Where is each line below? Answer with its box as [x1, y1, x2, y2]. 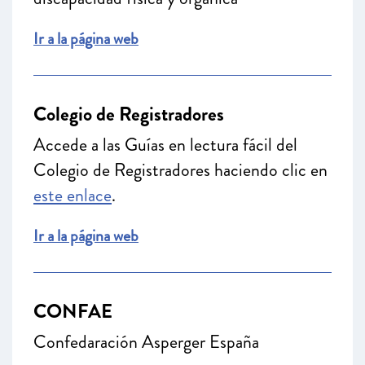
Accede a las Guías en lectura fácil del [33, 132, 297, 157]
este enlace [33, 182, 112, 208]
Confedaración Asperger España [33, 329, 259, 354]
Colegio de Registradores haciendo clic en [33, 157, 328, 182]
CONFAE [33, 297, 112, 325]
